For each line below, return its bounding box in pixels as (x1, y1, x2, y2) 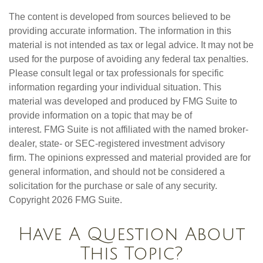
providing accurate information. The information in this (9, 26, 231, 36)
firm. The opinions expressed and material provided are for (9, 153, 251, 163)
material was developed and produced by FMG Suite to (9, 96, 237, 107)
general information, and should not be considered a (9, 167, 225, 177)
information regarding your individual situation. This (9, 82, 221, 93)
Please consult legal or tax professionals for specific (9, 68, 224, 79)
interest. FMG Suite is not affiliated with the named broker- (9, 124, 248, 135)
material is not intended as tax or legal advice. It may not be (9, 40, 254, 50)
